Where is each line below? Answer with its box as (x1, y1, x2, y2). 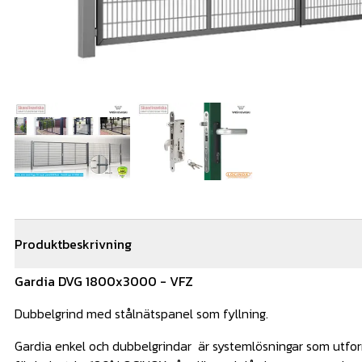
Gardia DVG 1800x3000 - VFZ (15, 271, 196, 291)
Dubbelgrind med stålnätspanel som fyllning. (15, 303, 268, 323)
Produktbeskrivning (15, 234, 132, 254)
